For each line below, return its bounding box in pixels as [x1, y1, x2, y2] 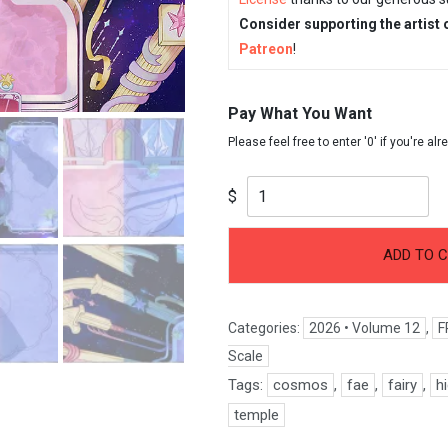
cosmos [273, 376, 329, 394]
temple [234, 406, 280, 424]
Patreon [239, 41, 294, 57]
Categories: [228, 320, 304, 336]
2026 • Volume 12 [309, 320, 421, 336]
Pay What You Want [228, 104, 373, 123]
